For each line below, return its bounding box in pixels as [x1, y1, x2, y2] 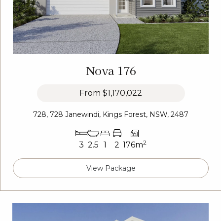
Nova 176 [85, 62, 136, 78]
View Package [86, 163, 136, 173]
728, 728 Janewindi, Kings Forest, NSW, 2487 [33, 110, 188, 119]
